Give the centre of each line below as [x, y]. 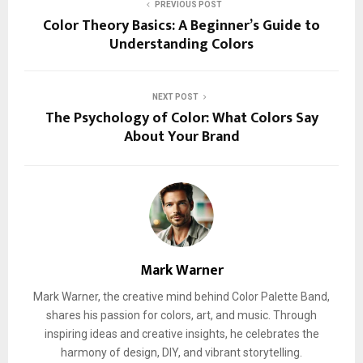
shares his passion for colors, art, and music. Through [181, 315]
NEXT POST [175, 96]
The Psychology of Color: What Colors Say [181, 118]
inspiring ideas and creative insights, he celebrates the [181, 333]
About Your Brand [181, 137]
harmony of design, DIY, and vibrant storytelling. [181, 352]
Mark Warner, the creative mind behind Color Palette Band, [181, 296]
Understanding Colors [181, 44]
